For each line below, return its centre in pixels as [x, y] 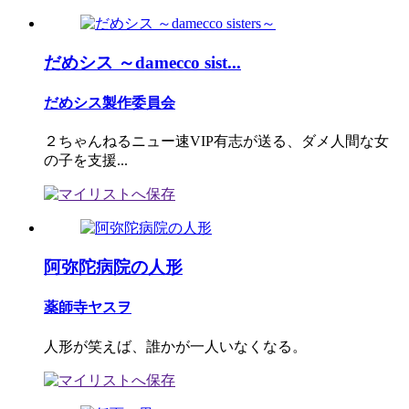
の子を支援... [86, 161]
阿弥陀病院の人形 [113, 267]
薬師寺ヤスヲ [88, 308]
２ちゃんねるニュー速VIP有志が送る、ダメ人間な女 [216, 142]
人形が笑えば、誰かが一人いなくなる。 [175, 346]
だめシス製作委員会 [110, 103]
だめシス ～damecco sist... [142, 62]
